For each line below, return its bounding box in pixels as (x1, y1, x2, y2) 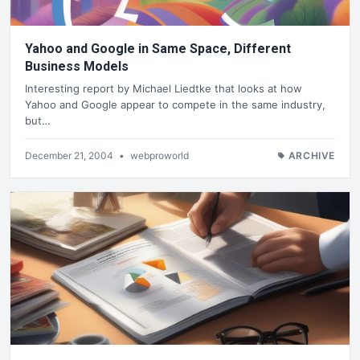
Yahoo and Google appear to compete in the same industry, (25, 98, 325, 112)
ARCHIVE (288, 149, 335, 162)
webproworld (130, 149, 189, 162)
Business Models (25, 58, 129, 74)
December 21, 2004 (25, 149, 116, 162)
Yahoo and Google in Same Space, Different (25, 40, 291, 56)
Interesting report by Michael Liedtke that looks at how (25, 82, 302, 96)
